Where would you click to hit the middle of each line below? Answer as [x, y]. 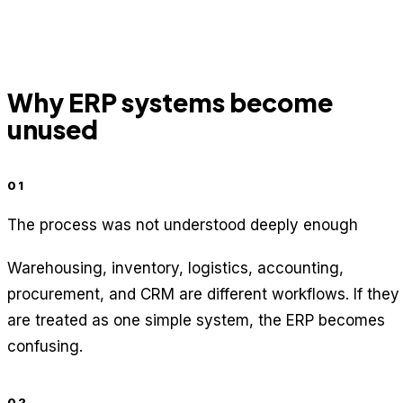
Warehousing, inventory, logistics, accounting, [175, 268]
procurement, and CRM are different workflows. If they [203, 294]
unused [53, 130]
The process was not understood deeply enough [183, 225]
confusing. [45, 346]
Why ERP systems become [170, 103]
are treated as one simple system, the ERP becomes [196, 320]
